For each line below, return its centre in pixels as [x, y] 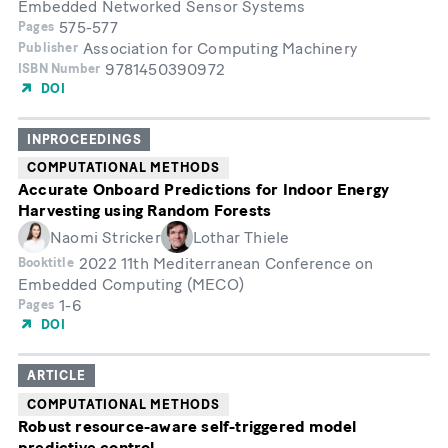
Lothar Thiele [241, 237]
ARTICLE [56, 376]
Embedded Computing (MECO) [131, 285]
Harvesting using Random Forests [145, 211]
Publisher [48, 48]
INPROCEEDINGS [84, 140]
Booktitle [46, 263]
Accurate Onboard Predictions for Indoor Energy [204, 190]
